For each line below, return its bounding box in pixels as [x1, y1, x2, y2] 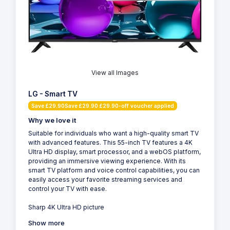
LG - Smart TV [28, 90, 78, 99]
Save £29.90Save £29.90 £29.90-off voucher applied [31, 103, 174, 109]
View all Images [91, 69, 139, 77]
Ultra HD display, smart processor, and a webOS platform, [28, 148, 201, 156]
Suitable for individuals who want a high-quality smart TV [28, 129, 199, 138]
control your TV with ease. [28, 185, 107, 193]
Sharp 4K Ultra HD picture [28, 203, 104, 212]
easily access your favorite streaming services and [28, 176, 182, 184]
